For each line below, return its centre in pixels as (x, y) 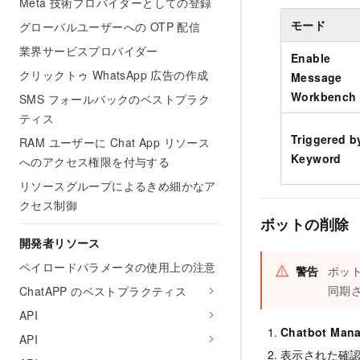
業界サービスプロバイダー (89, 51)
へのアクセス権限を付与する (95, 162)
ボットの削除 (305, 224)
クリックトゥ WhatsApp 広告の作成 (114, 75)
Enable (311, 57)
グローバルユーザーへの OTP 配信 (110, 27)
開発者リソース (60, 243)
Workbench (324, 96)
